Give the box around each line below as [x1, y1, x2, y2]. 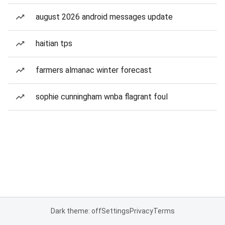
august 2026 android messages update [36, 12, 173, 22]
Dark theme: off [50, 207, 101, 215]
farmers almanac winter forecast [36, 65, 152, 75]
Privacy [129, 207, 153, 215]
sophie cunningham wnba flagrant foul [36, 92, 168, 101]
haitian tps [36, 39, 72, 48]
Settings [101, 207, 130, 215]
